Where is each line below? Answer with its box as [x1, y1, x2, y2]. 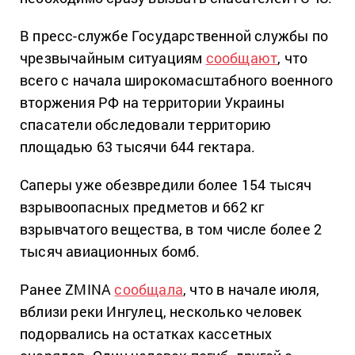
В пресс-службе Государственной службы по [20, 25, 329, 45]
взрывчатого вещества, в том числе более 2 [20, 219, 323, 239]
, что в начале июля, [183, 279, 320, 299]
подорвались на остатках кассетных [20, 323, 273, 343]
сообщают [205, 48, 278, 67]
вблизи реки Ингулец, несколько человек [20, 301, 303, 321]
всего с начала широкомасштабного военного [20, 70, 334, 90]
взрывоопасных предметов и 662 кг [20, 197, 265, 216]
